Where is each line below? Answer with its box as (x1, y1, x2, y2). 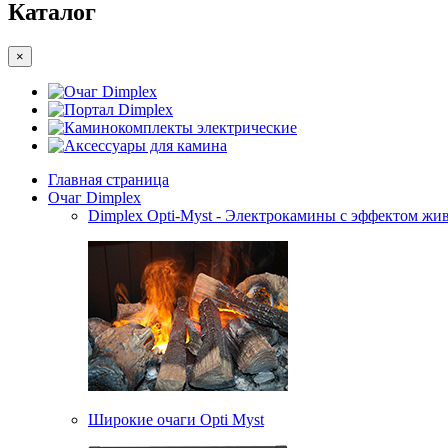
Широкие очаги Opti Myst (88, 411, 264, 429)
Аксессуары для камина (64, 137, 227, 155)
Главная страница (48, 171, 169, 189)
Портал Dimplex (64, 101, 173, 119)
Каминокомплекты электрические (64, 119, 297, 137)
